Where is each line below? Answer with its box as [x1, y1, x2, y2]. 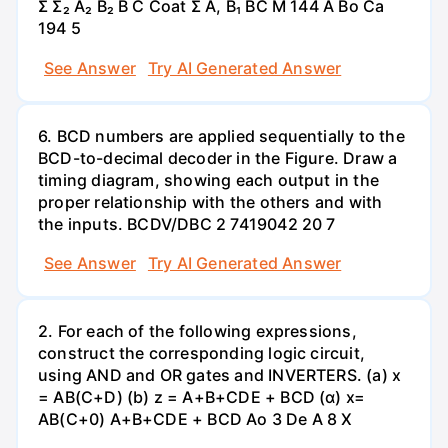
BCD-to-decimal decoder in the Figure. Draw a [38, 147, 398, 168]
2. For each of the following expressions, [38, 321, 357, 342]
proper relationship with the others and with [38, 191, 383, 212]
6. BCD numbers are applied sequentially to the [38, 125, 405, 146]
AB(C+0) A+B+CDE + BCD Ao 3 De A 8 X [38, 409, 353, 430]
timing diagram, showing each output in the [38, 169, 379, 190]
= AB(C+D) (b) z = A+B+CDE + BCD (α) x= [38, 387, 366, 408]
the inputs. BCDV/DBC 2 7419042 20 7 [38, 213, 336, 234]
